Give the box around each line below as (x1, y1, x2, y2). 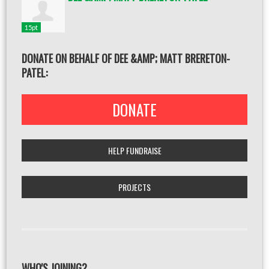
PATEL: (22, 65, 47, 80)
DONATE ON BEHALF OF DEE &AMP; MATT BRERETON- (22, 50, 230, 66)
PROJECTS (118, 181, 151, 193)
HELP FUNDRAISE (107, 144, 162, 157)
